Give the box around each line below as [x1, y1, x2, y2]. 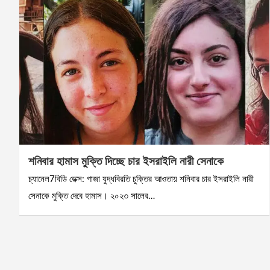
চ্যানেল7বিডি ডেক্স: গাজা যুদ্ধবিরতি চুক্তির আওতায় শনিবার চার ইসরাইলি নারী [28, 175, 254, 184]
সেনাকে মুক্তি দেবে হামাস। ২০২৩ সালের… [28, 192, 155, 201]
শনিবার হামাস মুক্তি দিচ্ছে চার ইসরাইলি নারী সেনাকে [28, 153, 224, 169]
